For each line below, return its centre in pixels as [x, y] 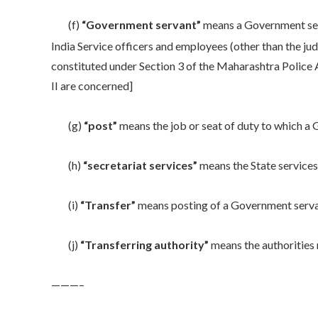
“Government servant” [141, 24]
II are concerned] [92, 86]
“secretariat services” [140, 165]
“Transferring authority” [144, 245]
